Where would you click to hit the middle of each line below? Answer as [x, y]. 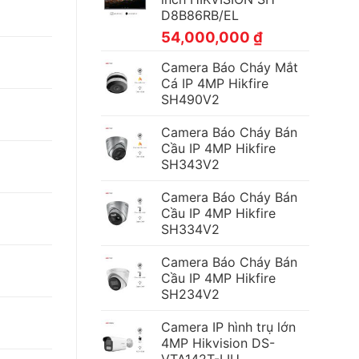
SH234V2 [190, 294]
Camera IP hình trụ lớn [228, 327]
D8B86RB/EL [200, 16]
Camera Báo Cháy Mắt [230, 68]
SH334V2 [190, 230]
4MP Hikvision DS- [218, 343]
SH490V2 [190, 100]
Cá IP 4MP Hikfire [215, 84]
